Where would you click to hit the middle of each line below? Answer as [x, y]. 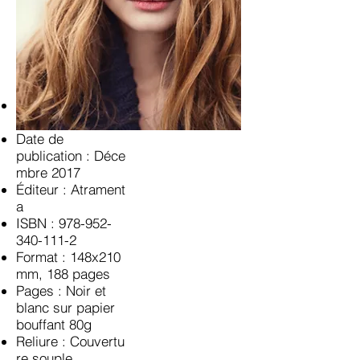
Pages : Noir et [61, 290]
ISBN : [37, 223]
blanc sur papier [65, 307]
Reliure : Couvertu [70, 341]
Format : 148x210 [68, 257]
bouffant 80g [54, 324]
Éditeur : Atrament [71, 189]
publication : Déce [71, 155]
